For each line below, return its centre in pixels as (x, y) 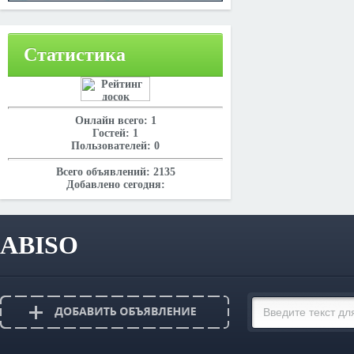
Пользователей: (113, 146)
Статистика (75, 55)
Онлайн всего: (113, 121)
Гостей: (113, 133)
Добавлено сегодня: (115, 185)
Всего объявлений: (104, 172)
